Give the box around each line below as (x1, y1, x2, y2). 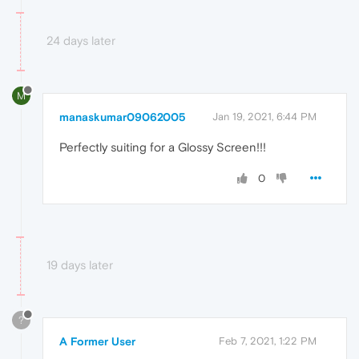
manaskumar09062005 (59, 110, 186, 123)
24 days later (46, 34, 115, 48)
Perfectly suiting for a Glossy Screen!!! (59, 139, 266, 154)
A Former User (59, 334, 135, 348)
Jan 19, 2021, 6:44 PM (212, 110, 317, 123)
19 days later (46, 257, 113, 272)
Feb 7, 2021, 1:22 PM (219, 334, 317, 347)
